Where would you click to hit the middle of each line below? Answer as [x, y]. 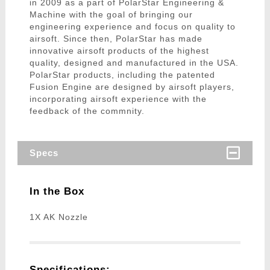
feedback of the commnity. [87, 111]
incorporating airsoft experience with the [118, 99]
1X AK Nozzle [58, 217]
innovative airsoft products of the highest [119, 51]
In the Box [57, 192]
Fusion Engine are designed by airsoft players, [132, 87]
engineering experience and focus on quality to [132, 27]
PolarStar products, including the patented [122, 75]
